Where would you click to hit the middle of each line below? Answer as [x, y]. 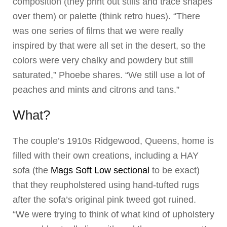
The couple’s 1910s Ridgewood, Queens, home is [113, 141]
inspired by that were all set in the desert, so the [109, 46]
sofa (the [32, 171]
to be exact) [175, 171]
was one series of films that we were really [98, 31]
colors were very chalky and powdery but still [103, 61]
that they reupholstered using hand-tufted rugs [106, 185]
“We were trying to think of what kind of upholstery [113, 215]
